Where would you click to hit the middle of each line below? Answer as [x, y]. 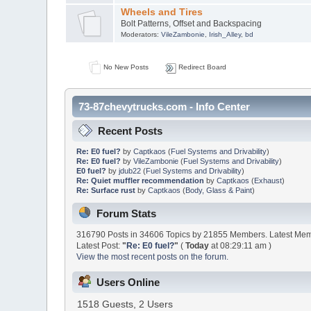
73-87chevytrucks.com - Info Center [165, 107]
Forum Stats [127, 214]
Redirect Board [201, 67]
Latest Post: [100, 246]
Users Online [128, 282]
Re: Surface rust [106, 190]
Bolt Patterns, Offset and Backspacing [191, 23]
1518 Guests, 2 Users [125, 304]
